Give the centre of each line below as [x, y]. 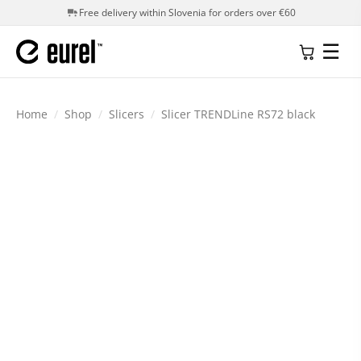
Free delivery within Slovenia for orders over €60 [187, 12]
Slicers [127, 114]
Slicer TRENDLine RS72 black [237, 114]
